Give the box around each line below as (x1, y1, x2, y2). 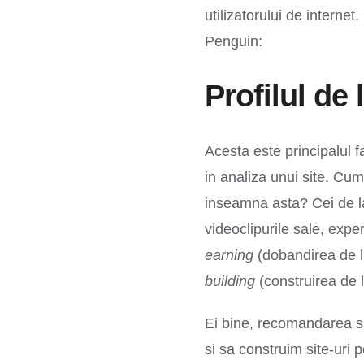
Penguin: (205, 33, 262, 50)
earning (205, 246, 258, 263)
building (205, 272, 259, 289)
